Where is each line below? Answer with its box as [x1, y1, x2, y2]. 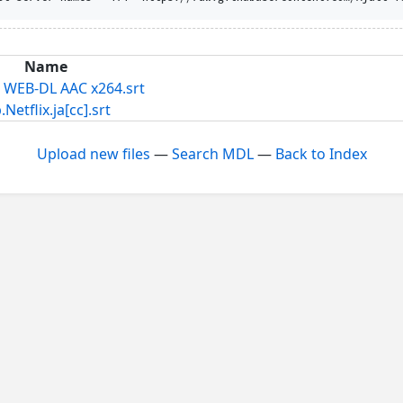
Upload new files [36, 143, 150, 164]
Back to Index [274, 143, 367, 164]
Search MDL [171, 143, 254, 164]
